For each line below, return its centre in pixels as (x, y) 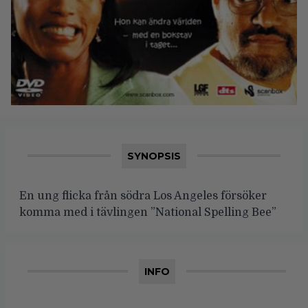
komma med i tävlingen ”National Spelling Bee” (148, 212)
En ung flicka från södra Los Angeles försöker (143, 196)
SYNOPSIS (154, 156)
